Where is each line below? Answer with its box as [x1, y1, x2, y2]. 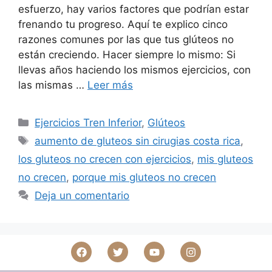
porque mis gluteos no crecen [72, 171, 216, 184]
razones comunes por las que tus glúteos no [18, 33, 234, 46]
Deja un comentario [35, 189, 130, 202]
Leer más [87, 79, 133, 92]
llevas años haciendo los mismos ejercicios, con [18, 64, 251, 76]
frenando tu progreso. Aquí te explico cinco [18, 18, 228, 31]
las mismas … [18, 79, 87, 92]
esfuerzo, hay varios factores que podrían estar [18, 3, 249, 16]
